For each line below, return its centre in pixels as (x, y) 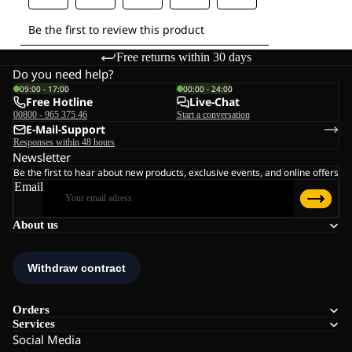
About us (35, 225)
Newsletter (42, 158)
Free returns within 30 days (184, 57)
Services (34, 324)
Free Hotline (59, 102)
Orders (31, 310)
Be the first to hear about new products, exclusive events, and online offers (176, 173)
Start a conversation (213, 115)
